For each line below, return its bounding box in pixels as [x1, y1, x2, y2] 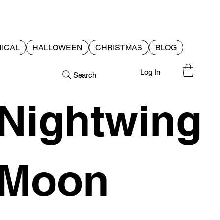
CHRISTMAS [95, 43, 143, 53]
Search [73, 70, 96, 79]
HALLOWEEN [32, 43, 83, 53]
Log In [140, 68, 160, 77]
